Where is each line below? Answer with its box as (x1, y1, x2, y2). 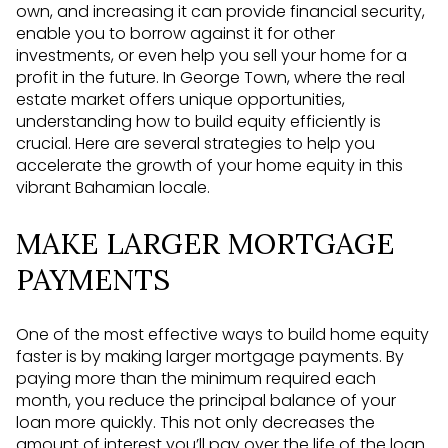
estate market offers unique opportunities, (16, 88, 345, 111)
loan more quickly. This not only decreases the (16, 411, 375, 435)
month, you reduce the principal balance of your (16, 389, 396, 413)
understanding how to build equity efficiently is (16, 110, 381, 133)
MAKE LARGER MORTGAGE (16, 224, 394, 262)
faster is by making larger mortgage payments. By (16, 345, 404, 369)
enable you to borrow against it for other (16, 22, 335, 45)
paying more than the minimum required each (16, 367, 376, 391)
